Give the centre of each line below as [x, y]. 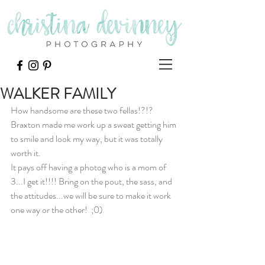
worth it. [26, 153]
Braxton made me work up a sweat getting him [94, 125]
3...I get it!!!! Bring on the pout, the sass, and [92, 181]
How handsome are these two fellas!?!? [83, 110]
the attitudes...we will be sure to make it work [92, 195]
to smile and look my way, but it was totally [88, 139]
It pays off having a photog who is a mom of [89, 167]
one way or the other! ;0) [57, 210]
